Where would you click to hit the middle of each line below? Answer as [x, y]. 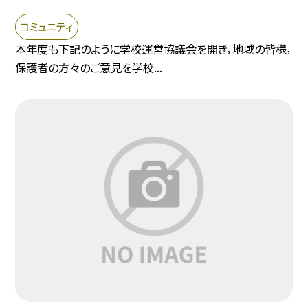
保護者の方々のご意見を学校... [89, 68]
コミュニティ [47, 26]
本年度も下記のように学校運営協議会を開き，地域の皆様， [154, 49]
